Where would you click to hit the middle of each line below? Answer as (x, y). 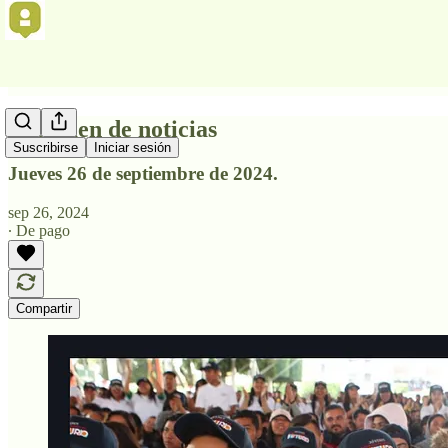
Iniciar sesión (132, 148)
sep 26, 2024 (48, 212)
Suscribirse (45, 148)
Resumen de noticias (112, 128)
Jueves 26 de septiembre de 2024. (143, 173)
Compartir (44, 308)
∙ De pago (39, 230)
